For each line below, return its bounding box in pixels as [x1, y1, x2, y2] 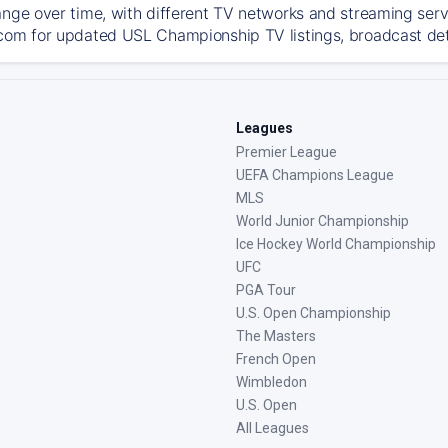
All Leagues [236, 420, 309, 436]
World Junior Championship [236, 213, 409, 229]
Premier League [236, 144, 337, 160]
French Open [236, 351, 316, 367]
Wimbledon [236, 374, 307, 390]
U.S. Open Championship [236, 305, 391, 321]
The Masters [236, 328, 316, 344]
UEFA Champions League [236, 167, 394, 183]
